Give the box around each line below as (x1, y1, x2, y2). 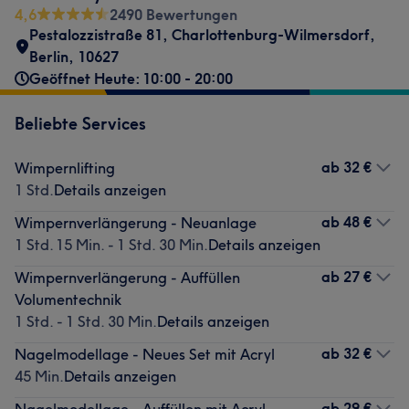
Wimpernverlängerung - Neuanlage (15, 214, 257, 232)
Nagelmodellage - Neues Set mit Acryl (15, 345, 275, 363)
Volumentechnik (15, 290, 121, 309)
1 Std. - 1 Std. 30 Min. (15, 312, 157, 330)
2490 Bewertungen (110, 5, 237, 24)
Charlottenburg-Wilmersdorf (172, 26, 370, 44)
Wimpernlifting (15, 159, 115, 177)
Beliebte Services (15, 113, 146, 134)
